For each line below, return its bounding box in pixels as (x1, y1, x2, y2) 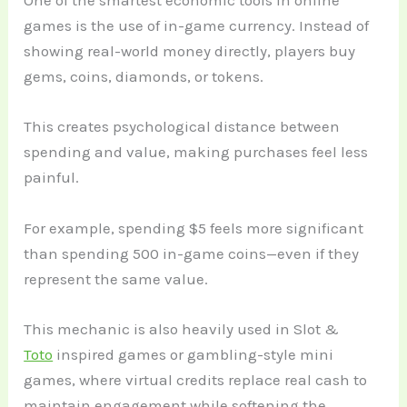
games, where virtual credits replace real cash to (24, 370, 368, 389)
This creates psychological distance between (24, 117, 341, 136)
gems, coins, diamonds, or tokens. (24, 67, 264, 86)
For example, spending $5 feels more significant (24, 218, 364, 237)
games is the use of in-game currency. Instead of (24, 16, 370, 35)
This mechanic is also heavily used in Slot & (24, 319, 340, 338)
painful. (24, 168, 80, 187)
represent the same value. (24, 269, 209, 288)
